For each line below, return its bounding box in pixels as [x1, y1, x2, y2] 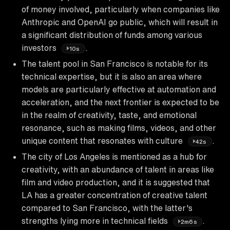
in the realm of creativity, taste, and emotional [22, 110, 197, 119]
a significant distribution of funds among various [22, 30, 202, 39]
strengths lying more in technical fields [22, 216, 170, 225]
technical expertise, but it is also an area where [22, 72, 202, 81]
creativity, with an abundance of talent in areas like [22, 165, 214, 174]
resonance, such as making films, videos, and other [22, 123, 216, 132]
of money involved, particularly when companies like [22, 5, 220, 13]
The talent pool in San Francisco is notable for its [22, 59, 208, 68]
